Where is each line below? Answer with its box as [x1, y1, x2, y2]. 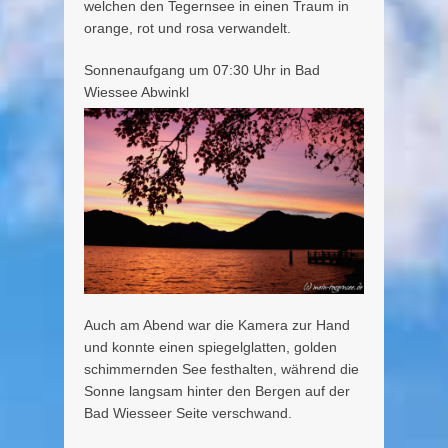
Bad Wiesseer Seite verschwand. [84, 405, 292, 422]
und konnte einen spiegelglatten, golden [84, 339, 337, 356]
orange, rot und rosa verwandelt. [84, 19, 291, 36]
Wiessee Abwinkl [84, 83, 189, 100]
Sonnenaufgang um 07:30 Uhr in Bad [84, 61, 320, 78]
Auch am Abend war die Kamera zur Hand [84, 317, 350, 334]
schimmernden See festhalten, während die [84, 361, 359, 378]
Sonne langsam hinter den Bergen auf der [84, 383, 350, 400]
